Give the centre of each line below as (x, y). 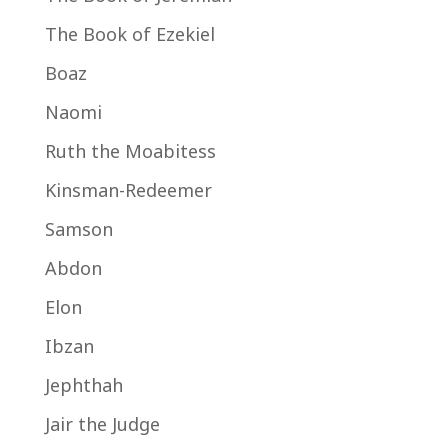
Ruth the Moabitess (130, 151)
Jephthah (83, 385)
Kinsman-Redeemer (128, 190)
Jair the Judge (102, 424)
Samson (78, 229)
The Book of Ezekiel (129, 34)
